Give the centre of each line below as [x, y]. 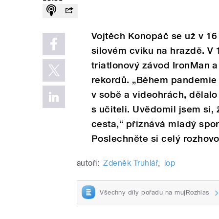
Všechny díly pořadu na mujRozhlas [155, 192]
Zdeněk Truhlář [131, 163]
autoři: [88, 163]
